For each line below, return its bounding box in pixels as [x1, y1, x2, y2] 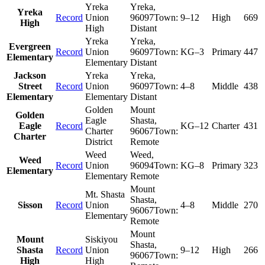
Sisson [17, 200, 43, 211]
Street [18, 81, 42, 92]
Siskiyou [85, 234, 118, 245]
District [85, 137, 112, 147]
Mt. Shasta [85, 189, 125, 200]
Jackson [14, 70, 46, 81]
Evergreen [9, 41, 51, 52]
